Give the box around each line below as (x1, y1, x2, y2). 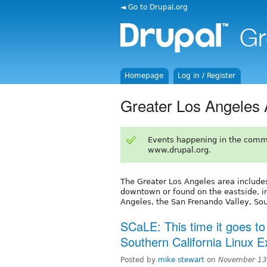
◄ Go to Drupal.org (120, 2, 188, 11)
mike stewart (158, 255, 204, 264)
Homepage (125, 72, 164, 80)
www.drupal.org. (147, 145, 211, 154)
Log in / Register (178, 72, 236, 80)
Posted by (120, 255, 158, 264)
